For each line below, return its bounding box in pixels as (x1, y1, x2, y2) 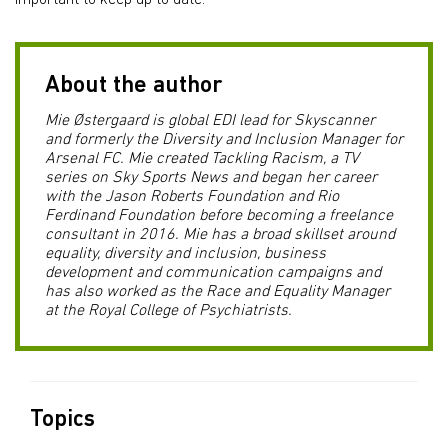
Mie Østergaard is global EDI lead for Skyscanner (45, 113, 375, 129)
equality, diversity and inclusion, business (45, 246, 326, 262)
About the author (45, 74, 222, 98)
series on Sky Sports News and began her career (45, 170, 377, 186)
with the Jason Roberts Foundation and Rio (45, 189, 339, 205)
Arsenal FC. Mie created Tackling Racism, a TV (45, 151, 359, 167)
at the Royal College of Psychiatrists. (45, 303, 292, 319)
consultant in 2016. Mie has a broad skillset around (45, 227, 395, 243)
